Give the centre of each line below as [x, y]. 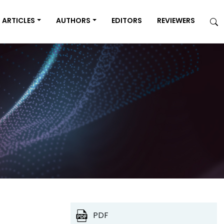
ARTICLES [19, 20]
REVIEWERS [176, 20]
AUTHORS [73, 20]
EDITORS [127, 20]
